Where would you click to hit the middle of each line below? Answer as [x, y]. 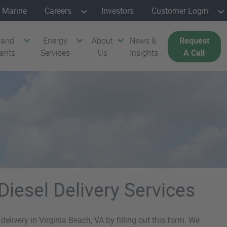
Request [194, 41]
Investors [118, 10]
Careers [58, 10]
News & [143, 41]
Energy [55, 41]
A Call [194, 53]
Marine [14, 10]
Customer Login [180, 10]
